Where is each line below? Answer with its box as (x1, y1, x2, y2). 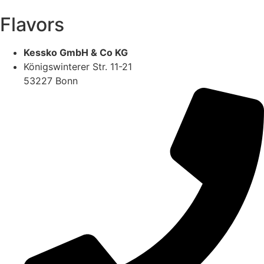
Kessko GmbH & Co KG (24, 47, 128, 59)
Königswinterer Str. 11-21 (24, 61, 132, 73)
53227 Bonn (24, 75, 78, 87)
